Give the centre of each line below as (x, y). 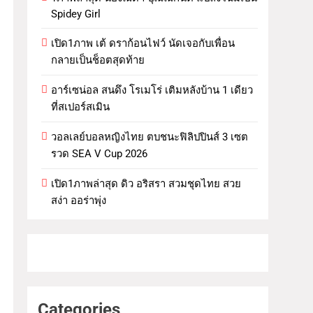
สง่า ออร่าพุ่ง (79, 200)
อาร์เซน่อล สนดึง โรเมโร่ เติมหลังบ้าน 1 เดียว (152, 90)
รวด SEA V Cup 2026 (100, 153)
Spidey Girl (76, 14)
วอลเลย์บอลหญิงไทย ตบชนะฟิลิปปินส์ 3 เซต (150, 137)
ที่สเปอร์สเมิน (81, 107)
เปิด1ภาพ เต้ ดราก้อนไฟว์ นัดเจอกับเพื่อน (143, 43)
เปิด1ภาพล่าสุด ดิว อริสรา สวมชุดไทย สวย (146, 183)
